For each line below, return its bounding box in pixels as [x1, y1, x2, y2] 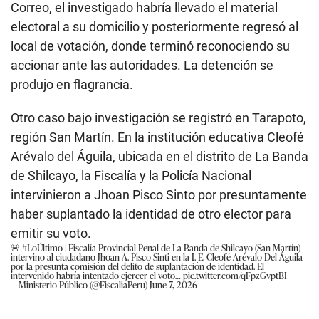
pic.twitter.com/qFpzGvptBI [183, 268, 287, 282]
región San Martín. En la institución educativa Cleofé [11, 129, 304, 145]
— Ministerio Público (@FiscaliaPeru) [11, 277, 150, 291]
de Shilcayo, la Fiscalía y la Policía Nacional [11, 167, 251, 183]
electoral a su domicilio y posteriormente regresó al [11, 19, 298, 34]
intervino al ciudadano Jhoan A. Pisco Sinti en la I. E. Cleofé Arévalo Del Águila [11, 249, 303, 263]
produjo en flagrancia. [11, 76, 133, 92]
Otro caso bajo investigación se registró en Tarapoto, [11, 110, 306, 125]
